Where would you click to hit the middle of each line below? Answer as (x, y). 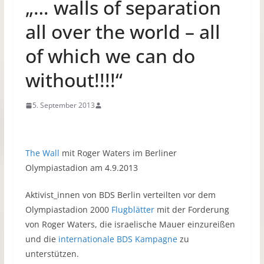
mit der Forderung (192, 210)
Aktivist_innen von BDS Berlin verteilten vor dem (120, 195)
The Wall (42, 153)
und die (42, 239)
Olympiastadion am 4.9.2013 (81, 168)
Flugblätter (133, 210)
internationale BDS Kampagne (118, 239)
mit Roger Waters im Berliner (118, 153)
